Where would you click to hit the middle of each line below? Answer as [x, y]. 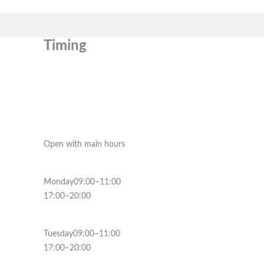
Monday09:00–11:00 [82, 182]
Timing [65, 46]
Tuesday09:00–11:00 [82, 234]
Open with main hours [84, 144]
